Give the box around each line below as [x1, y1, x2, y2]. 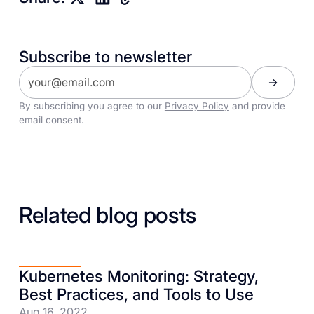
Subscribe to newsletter [18, 46, 192, 66]
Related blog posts [18, 201, 196, 228]
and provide [228, 100, 285, 112]
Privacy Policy [164, 100, 229, 112]
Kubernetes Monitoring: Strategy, [18, 266, 259, 286]
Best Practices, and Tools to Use [18, 285, 254, 304]
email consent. [18, 114, 84, 126]
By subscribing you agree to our [18, 100, 165, 112]
